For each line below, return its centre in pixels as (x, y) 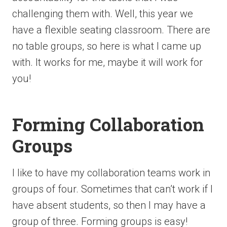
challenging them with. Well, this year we (103, 14)
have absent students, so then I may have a (109, 205)
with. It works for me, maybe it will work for (107, 62)
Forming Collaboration (108, 124)
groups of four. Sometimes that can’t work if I (112, 189)
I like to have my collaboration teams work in (111, 173)
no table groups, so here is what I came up (107, 46)
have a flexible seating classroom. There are (111, 30)
